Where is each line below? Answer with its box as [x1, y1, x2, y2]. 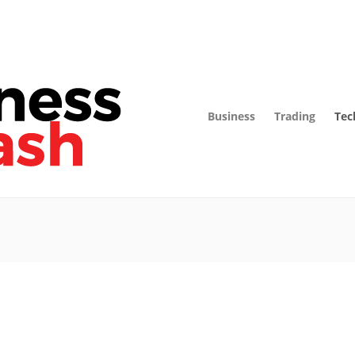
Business [208, 109, 255, 124]
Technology [57, 293, 101, 305]
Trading [274, 109, 315, 124]
